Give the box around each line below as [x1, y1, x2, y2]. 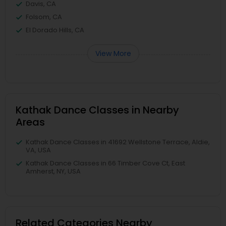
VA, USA [26, 145, 51, 155]
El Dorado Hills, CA [26, 25, 84, 35]
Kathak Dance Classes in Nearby [16, 103, 179, 118]
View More [95, 48, 131, 59]
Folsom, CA [26, 12, 62, 22]
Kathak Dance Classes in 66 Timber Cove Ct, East [26, 158, 185, 168]
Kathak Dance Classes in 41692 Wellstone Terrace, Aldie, [26, 137, 210, 147]
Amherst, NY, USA [26, 166, 81, 177]
